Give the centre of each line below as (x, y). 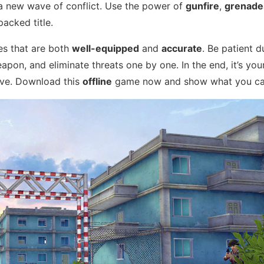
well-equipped (105, 48)
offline (97, 81)
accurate (182, 48)
